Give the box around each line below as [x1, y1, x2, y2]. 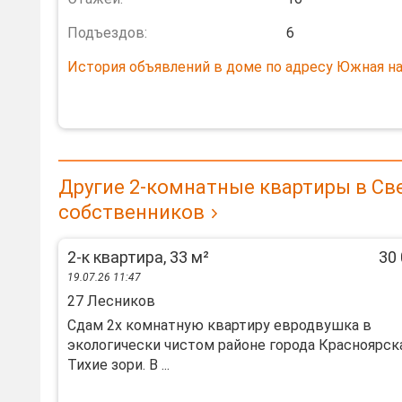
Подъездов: [67, 24, 147, 41]
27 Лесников [67, 293, 155, 310]
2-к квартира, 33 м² [67, 248, 209, 267]
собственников [58, 201, 205, 223]
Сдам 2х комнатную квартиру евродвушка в [67, 317, 371, 334]
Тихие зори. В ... [67, 356, 170, 373]
